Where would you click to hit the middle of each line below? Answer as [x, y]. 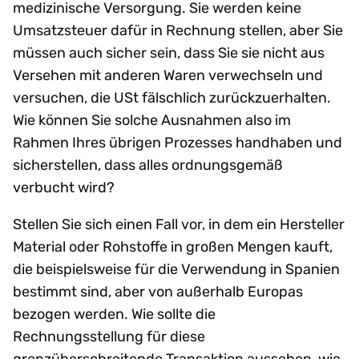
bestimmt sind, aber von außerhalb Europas [158, 292]
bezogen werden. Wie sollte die [114, 315]
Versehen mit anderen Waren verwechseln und [168, 76]
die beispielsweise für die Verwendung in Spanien [176, 270]
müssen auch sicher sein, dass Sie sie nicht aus [169, 53]
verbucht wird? [64, 188]
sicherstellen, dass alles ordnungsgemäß [148, 165]
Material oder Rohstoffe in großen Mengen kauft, [173, 247]
